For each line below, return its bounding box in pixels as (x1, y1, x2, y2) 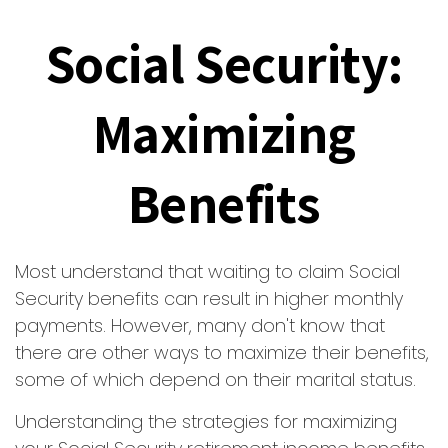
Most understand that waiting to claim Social (15, 259, 400, 284)
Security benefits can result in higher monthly (15, 286, 403, 311)
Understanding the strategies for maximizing (15, 409, 397, 434)
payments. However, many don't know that (15, 313, 385, 338)
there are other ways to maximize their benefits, (15, 340, 429, 365)
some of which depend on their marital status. (15, 367, 416, 392)
